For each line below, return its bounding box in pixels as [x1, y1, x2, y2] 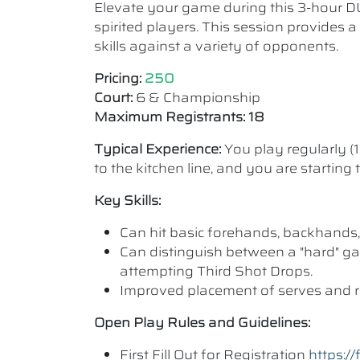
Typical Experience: [94, 139, 224, 159]
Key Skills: [94, 190, 161, 211]
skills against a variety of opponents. [94, 36, 338, 56]
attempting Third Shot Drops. [120, 261, 313, 281]
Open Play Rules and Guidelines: [94, 313, 310, 333]
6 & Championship [133, 88, 260, 108]
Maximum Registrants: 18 [94, 107, 264, 127]
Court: [94, 88, 133, 108]
